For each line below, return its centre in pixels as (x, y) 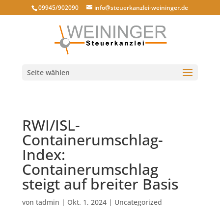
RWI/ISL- (51, 125)
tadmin (47, 202)
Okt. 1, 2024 (87, 202)
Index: (43, 154)
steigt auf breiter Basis (100, 184)
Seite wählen (48, 72)
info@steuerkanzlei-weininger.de (141, 8)
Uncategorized (138, 202)
